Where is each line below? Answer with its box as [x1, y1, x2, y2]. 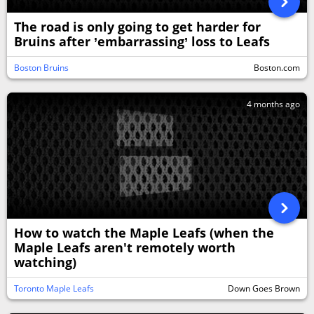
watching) [14, 254, 76, 271]
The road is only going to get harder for [14, 18, 261, 35]
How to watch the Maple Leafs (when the [14, 224, 274, 241]
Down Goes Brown [228, 282, 300, 294]
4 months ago [247, 98, 300, 110]
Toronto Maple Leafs [14, 282, 94, 294]
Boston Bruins [14, 62, 69, 74]
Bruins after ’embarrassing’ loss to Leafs [14, 33, 270, 50]
